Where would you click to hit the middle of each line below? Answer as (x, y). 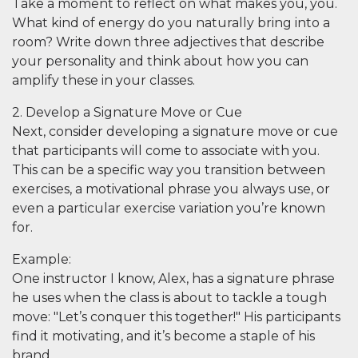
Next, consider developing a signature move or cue (175, 131)
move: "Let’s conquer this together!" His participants (176, 317)
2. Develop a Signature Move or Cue (127, 112)
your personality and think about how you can (160, 61)
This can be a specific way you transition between (169, 170)
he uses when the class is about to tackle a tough (169, 298)
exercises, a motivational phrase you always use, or (171, 189)
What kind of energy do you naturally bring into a (171, 23)
